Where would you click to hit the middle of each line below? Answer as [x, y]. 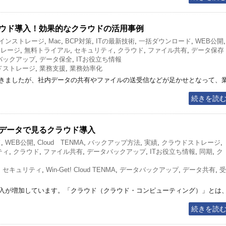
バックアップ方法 [114, 143]
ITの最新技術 [115, 41]
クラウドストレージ [191, 143]
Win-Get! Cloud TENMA [81, 170]
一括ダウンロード [165, 41]
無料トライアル [47, 50]
